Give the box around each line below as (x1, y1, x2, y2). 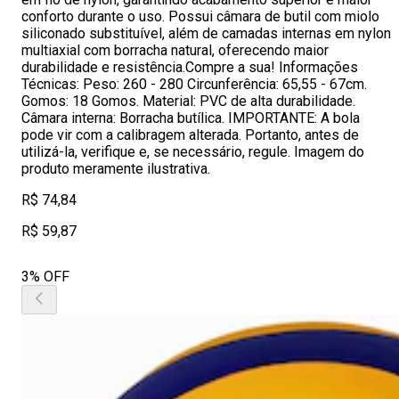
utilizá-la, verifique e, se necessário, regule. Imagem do (21, 143, 364, 160)
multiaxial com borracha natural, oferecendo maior (21, 42, 329, 59)
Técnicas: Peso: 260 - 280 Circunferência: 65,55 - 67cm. (21, 76, 367, 93)
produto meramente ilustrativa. (21, 160, 210, 177)
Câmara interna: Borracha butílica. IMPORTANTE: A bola (21, 110, 360, 126)
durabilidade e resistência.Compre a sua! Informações (21, 59, 358, 76)
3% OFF (21, 268, 69, 285)
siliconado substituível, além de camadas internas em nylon (21, 25, 391, 42)
